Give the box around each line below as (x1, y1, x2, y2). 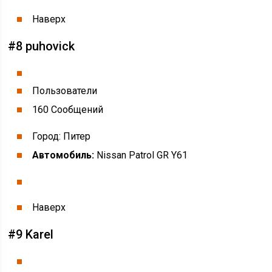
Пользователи (32, 85, 98, 97)
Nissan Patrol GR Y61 (94, 149, 188, 161)
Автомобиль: (32, 149, 95, 161)
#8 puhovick (8, 39, 75, 53)
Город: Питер (32, 131, 91, 142)
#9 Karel (8, 227, 54, 242)
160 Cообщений (32, 104, 104, 115)
